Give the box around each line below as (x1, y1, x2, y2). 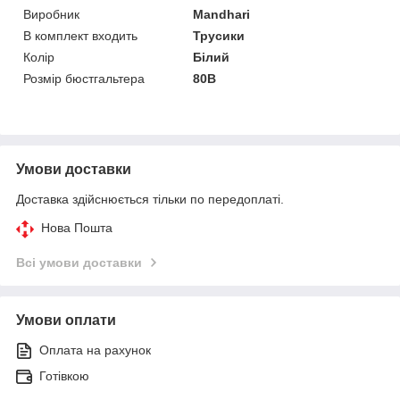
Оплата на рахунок (39, 342, 151, 357)
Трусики (193, 28, 246, 43)
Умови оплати (16, 312, 116, 328)
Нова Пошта (41, 220, 112, 235)
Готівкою (39, 368, 89, 383)
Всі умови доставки (16, 254, 142, 270)
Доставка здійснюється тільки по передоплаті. (16, 191, 284, 206)
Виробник (23, 6, 79, 21)
